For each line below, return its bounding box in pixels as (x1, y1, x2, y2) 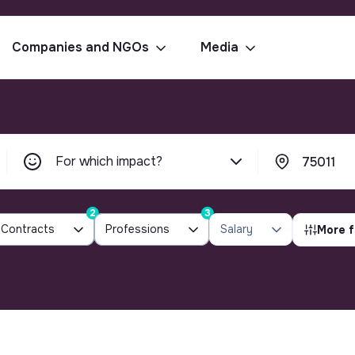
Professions (105, 222, 170, 236)
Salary (220, 222, 253, 236)
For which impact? (55, 153, 162, 170)
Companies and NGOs (12, 39, 149, 55)
